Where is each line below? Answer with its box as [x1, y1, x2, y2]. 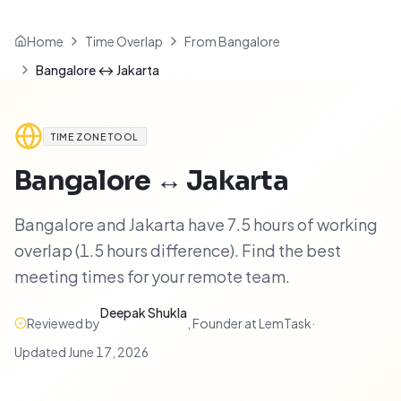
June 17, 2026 [68, 344, 149, 360]
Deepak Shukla [100, 304, 187, 320]
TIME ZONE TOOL [51, 130, 139, 142]
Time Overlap [85, 33, 163, 49]
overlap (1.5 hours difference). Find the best [14, 240, 341, 260]
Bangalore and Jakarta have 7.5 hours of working [14, 214, 378, 235]
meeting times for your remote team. [14, 266, 290, 286]
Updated [14, 344, 68, 360]
